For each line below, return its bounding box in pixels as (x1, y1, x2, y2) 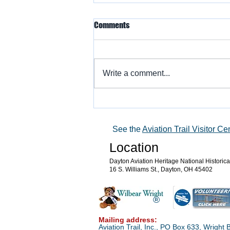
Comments (94, 20, 130, 30)
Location (109, 140, 159, 155)
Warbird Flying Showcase (106, 81, 200, 93)
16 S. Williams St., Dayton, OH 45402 (109, 165, 213, 173)
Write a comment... (103, 68, 170, 78)
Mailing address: (99, 215, 157, 224)
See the (112, 124, 142, 133)
